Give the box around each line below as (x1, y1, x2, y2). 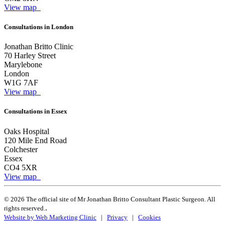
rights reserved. (4, 204, 45, 212)
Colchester (4, 145, 38, 154)
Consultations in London (4, 23, 73, 31)
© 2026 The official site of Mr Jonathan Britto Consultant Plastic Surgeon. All (4, 195, 215, 203)
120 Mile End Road (4, 136, 67, 145)
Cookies (138, 213, 161, 221)
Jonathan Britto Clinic (4, 42, 73, 51)
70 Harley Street (4, 51, 56, 60)
